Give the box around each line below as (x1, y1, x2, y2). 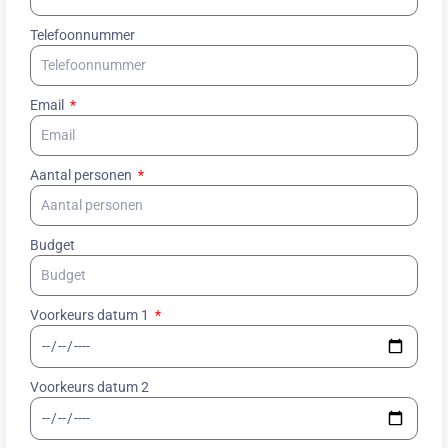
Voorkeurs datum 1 (30, 306, 152, 323)
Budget (30, 236, 75, 253)
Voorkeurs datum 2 (30, 378, 149, 395)
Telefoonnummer (30, 26, 135, 43)
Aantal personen (30, 166, 135, 183)
